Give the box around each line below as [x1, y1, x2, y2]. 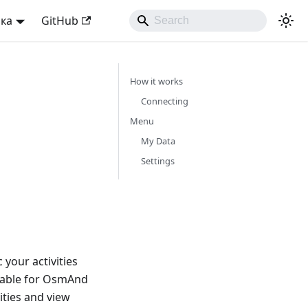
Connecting [140, 95, 188, 107]
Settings [140, 155, 175, 167]
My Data [140, 135, 175, 147]
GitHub [41, 13, 78, 28]
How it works [129, 75, 183, 87]
